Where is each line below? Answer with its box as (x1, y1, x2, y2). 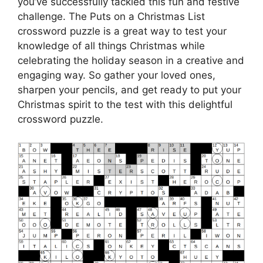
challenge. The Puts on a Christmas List (18, 11, 205, 22)
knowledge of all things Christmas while (18, 40, 205, 52)
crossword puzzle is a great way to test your (18, 25, 227, 37)
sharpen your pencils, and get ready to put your (18, 84, 241, 96)
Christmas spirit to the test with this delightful (18, 99, 232, 110)
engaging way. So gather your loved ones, (18, 69, 215, 81)
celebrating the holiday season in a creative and (18, 55, 244, 66)
